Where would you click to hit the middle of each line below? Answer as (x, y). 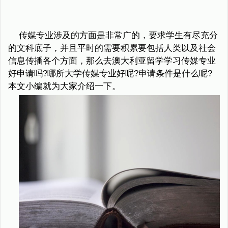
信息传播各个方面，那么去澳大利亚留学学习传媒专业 (112, 61)
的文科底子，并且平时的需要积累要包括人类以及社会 (112, 48)
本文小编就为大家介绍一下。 (64, 86)
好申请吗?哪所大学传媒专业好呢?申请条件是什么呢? (110, 74)
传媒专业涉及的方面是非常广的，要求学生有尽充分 (118, 35)
